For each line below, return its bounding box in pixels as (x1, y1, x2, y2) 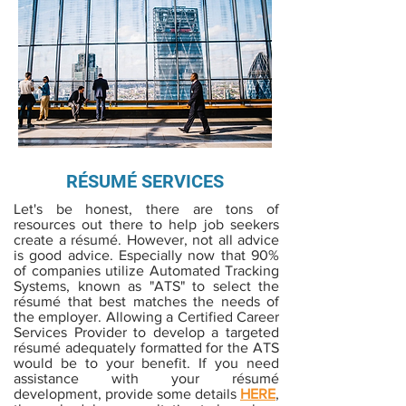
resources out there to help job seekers (14, 217, 279, 232)
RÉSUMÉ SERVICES (66, 170, 224, 192)
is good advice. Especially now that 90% (14, 247, 279, 263)
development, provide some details (14, 386, 240, 401)
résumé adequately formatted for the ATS (14, 340, 279, 355)
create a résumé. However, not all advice (14, 232, 279, 247)
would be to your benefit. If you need (14, 355, 279, 371)
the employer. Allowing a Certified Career (14, 309, 279, 324)
